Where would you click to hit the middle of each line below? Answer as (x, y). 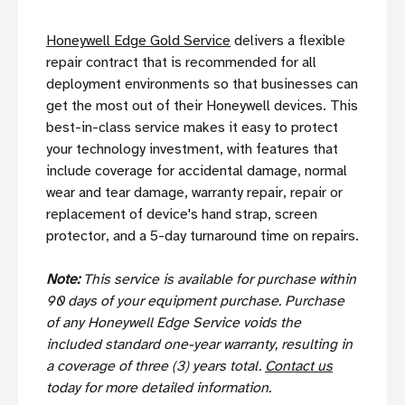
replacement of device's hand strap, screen (182, 214)
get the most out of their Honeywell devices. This (202, 105)
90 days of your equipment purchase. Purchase (195, 301)
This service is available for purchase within (220, 279)
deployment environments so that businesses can (202, 84)
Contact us (299, 366)
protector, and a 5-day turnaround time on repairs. (202, 235)
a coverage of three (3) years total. (155, 366)
